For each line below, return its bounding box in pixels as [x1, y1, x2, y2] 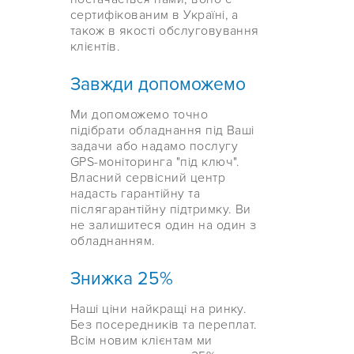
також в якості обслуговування [70, 23, 259, 40]
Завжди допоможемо [70, 73, 246, 96]
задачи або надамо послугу [70, 138, 238, 155]
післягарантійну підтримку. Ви [70, 201, 251, 218]
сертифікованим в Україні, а [70, 7, 239, 24]
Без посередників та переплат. [70, 317, 258, 333]
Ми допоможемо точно [70, 107, 209, 123]
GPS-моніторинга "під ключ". [70, 154, 240, 171]
